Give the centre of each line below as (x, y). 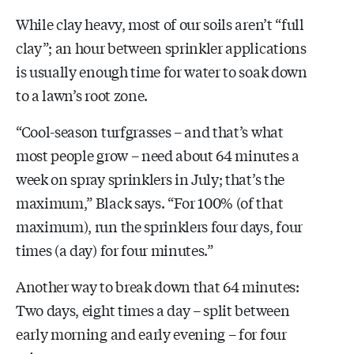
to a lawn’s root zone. (82, 94)
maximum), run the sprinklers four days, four (159, 226)
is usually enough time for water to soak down (162, 71)
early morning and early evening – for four (151, 333)
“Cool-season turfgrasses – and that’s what (150, 131)
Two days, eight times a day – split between (153, 309)
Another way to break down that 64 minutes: (158, 286)
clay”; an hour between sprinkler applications (161, 47)
